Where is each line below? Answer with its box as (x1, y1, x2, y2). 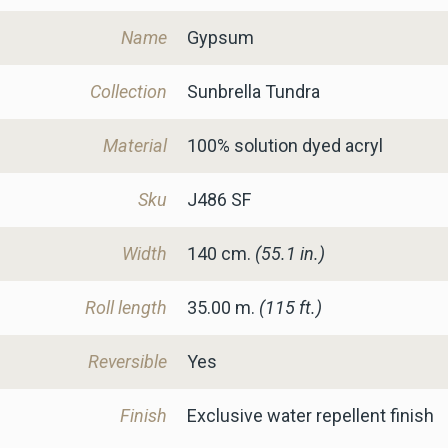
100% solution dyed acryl (186, 134, 383, 156)
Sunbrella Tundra (186, 80, 320, 102)
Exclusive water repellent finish (186, 404, 434, 426)
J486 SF (186, 188, 251, 210)
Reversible (87, 350, 167, 372)
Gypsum (186, 26, 254, 48)
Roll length (84, 296, 167, 318)
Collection (89, 80, 167, 102)
